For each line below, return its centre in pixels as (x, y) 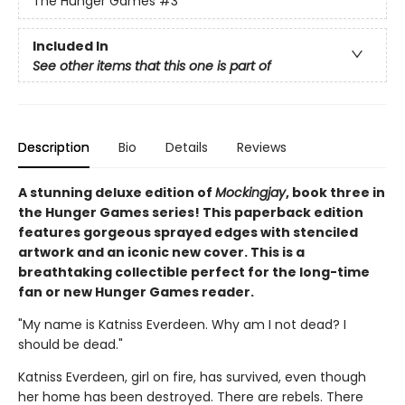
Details (187, 147)
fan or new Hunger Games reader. (136, 292)
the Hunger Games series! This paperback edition (191, 212)
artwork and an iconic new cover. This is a (161, 252)
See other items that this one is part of (152, 66)
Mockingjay (250, 192)
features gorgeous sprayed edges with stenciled (188, 232)
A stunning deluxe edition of (117, 192)
